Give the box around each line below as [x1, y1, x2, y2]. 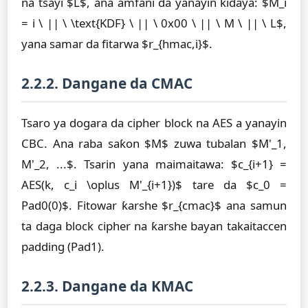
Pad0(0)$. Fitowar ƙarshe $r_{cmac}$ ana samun [21, 197, 287, 213]
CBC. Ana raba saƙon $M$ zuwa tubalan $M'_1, [21, 135, 287, 151]
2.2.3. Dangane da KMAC [21, 276, 193, 296]
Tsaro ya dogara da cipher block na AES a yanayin [21, 115, 287, 131]
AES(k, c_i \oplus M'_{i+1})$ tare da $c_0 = [21, 177, 287, 192]
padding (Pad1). [21, 239, 104, 254]
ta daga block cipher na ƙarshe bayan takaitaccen [21, 218, 287, 234]
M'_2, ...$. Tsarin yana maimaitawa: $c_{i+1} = [21, 156, 287, 172]
